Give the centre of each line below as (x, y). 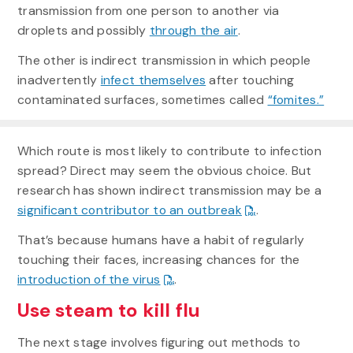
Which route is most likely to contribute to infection (169, 150)
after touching (250, 80)
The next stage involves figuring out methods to (159, 343)
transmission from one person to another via (148, 10)
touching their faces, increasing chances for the (158, 259)
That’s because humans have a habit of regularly (161, 240)
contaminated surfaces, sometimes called (142, 99)
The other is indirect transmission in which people (164, 60)
